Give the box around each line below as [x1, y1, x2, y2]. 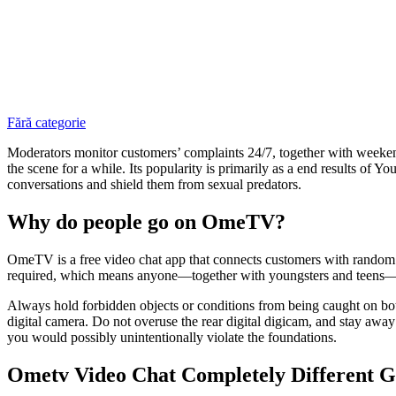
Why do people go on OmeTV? [7, 210, 286, 234]
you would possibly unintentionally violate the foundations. [7, 330, 337, 346]
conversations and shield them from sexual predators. [7, 177, 301, 193]
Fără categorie [7, 115, 86, 131]
